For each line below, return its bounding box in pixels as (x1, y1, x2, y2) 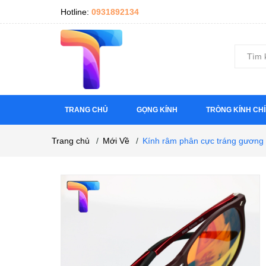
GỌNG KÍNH (137, 106, 178, 114)
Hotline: (61, 7, 91, 17)
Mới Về (103, 136, 129, 145)
